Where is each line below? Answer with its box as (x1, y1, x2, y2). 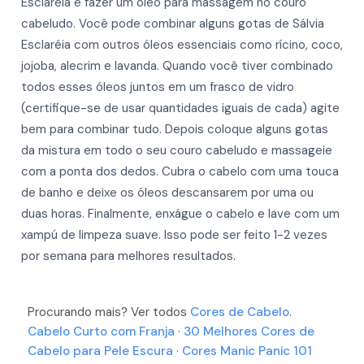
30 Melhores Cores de (184, 323, 314, 340)
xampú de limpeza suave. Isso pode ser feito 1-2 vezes (21, 226, 327, 243)
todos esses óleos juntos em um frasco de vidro (21, 78, 294, 95)
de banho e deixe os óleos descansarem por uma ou (21, 184, 314, 201)
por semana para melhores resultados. (21, 247, 236, 264)
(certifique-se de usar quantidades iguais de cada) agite (21, 99, 340, 116)
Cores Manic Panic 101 (182, 342, 312, 359)
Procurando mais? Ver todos (28, 303, 190, 320)
